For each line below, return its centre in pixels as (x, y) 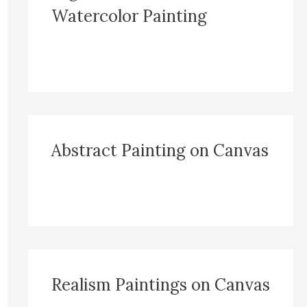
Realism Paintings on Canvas (160, 285)
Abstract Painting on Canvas (160, 151)
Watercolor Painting (129, 16)
